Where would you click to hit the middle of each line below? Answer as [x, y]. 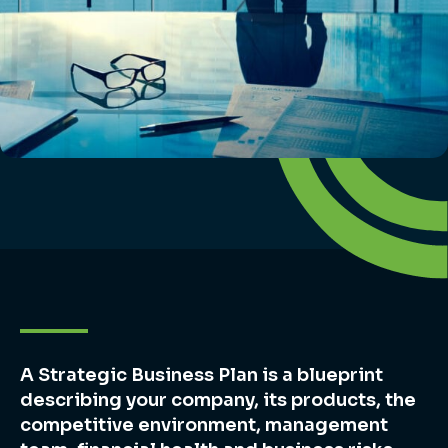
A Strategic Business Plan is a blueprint [201, 375]
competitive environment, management [204, 425]
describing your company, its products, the [218, 400]
